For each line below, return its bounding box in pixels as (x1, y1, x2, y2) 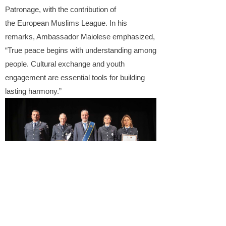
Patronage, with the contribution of (5, 6, 116, 14)
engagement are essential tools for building (5, 74, 145, 82)
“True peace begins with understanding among (5, 46, 156, 55)
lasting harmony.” (5, 87, 62, 96)
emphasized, (110, 33, 155, 41)
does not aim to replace (55, 202, 134, 210)
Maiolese (81, 33, 110, 41)
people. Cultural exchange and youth (5, 60, 125, 69)
